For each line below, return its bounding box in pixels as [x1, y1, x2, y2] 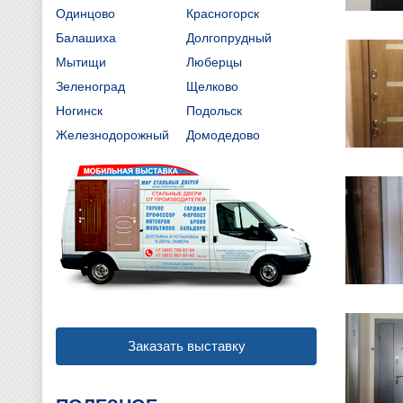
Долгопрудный [186, 30, 272, 45]
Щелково [186, 78, 238, 94]
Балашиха [56, 30, 116, 45]
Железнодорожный [56, 127, 169, 142]
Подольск [186, 103, 242, 118]
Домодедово [186, 127, 260, 142]
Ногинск [56, 103, 103, 118]
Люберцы [186, 54, 242, 69]
